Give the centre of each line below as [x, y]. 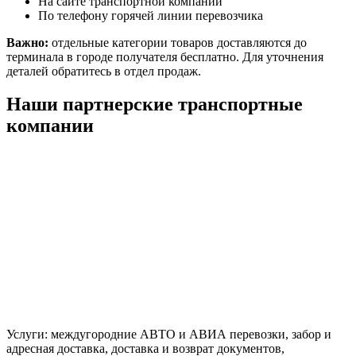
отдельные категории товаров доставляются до [178, 42]
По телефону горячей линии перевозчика [151, 15]
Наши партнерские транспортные [155, 104]
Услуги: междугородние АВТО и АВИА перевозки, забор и [169, 335]
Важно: [27, 42]
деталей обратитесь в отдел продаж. [104, 71]
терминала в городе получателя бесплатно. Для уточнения [165, 56]
